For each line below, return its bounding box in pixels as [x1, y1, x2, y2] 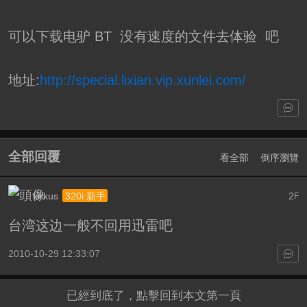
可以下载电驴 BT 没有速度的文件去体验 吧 [8, 28, 279, 44]
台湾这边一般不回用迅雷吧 [8, 218, 173, 234]
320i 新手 [64, 190, 106, 201]
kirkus [32, 190, 58, 201]
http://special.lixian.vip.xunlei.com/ [39, 72, 246, 88]
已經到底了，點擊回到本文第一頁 [66, 288, 241, 302]
